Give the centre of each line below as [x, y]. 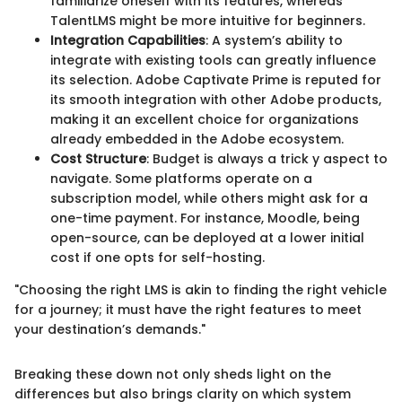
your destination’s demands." [110, 330]
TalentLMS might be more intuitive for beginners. [208, 21]
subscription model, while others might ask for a [209, 199]
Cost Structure [98, 159]
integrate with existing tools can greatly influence [213, 61]
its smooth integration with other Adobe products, [216, 100]
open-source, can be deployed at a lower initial [207, 238]
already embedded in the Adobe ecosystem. [197, 140]
